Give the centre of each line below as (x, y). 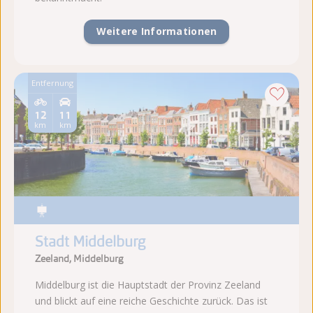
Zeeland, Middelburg (79, 259)
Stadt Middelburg (90, 242)
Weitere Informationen (156, 31)
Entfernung (52, 83)
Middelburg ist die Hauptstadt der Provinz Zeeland (148, 284)
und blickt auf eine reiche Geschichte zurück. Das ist (151, 300)
